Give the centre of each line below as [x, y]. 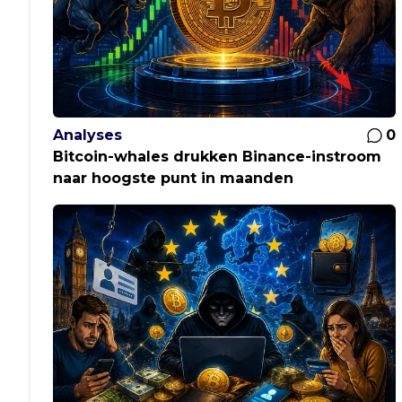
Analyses [88, 135]
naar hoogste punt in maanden [174, 179]
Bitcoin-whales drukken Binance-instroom [218, 157]
